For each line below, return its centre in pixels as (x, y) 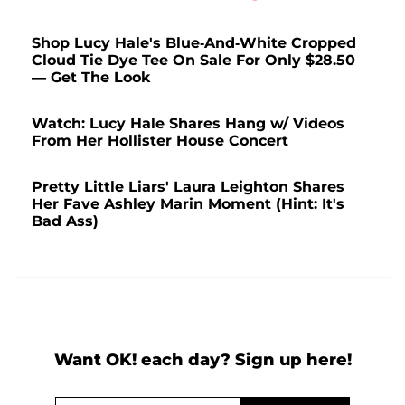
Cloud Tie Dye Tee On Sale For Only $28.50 (193, 60)
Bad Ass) (65, 221)
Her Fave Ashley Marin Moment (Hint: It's (188, 203)
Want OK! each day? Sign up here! (202, 359)
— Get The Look (91, 77)
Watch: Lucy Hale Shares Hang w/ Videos (188, 123)
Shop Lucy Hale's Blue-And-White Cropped (194, 42)
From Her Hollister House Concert (160, 140)
